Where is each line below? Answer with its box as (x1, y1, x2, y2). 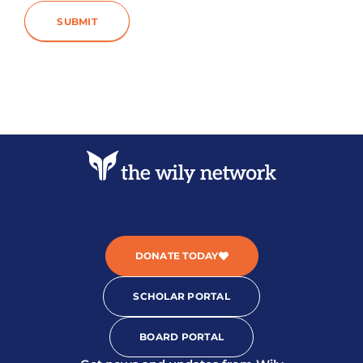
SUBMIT (57, 15, 97, 28)
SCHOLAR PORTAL (133, 289, 230, 302)
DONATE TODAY (135, 249, 219, 262)
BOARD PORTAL (139, 330, 224, 343)
